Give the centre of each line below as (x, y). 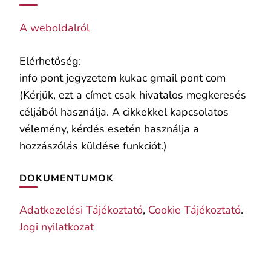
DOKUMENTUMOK (67, 179)
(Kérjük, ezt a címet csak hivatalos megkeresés (133, 95)
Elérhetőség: (50, 61)
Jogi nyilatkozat (57, 227)
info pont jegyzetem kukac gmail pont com (122, 78)
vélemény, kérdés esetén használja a (109, 129)
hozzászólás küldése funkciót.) (93, 146)
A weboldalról (54, 28)
